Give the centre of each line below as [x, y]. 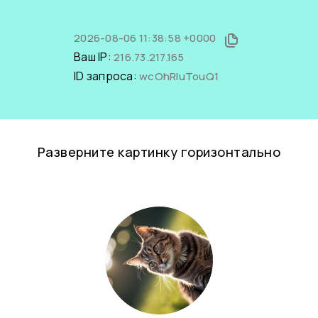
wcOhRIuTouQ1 [179, 76]
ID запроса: [106, 76]
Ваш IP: [94, 57]
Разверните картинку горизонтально [159, 152]
